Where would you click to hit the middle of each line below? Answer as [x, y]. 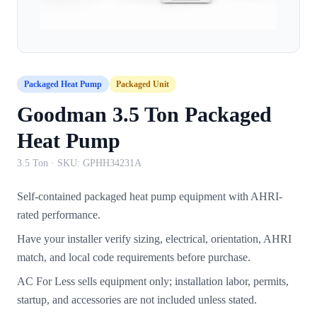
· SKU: [65, 163]
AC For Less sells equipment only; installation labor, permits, [153, 281]
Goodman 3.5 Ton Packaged [144, 114]
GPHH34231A [112, 163]
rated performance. [59, 214]
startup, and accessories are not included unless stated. [137, 299]
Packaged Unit [143, 84]
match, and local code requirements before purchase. [134, 257]
